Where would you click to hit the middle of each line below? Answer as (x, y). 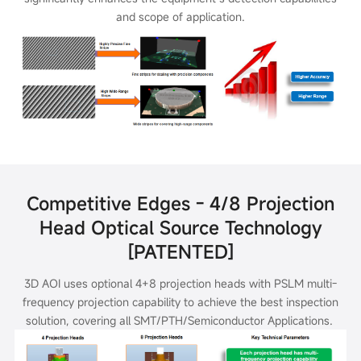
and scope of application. (180, 16)
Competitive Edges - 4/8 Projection (180, 203)
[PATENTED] (180, 251)
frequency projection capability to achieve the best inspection (180, 301)
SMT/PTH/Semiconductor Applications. (234, 320)
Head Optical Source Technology (180, 227)
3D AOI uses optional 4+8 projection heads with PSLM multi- (180, 283)
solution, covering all (79, 320)
